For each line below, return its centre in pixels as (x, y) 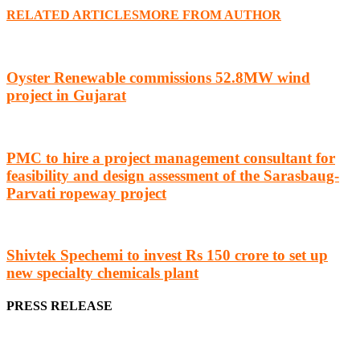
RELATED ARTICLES (73, 15)
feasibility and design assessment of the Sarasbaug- (173, 175)
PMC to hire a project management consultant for (171, 157)
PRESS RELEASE (59, 306)
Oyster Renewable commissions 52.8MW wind (158, 78)
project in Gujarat (66, 96)
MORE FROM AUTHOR (210, 15)
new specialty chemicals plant (102, 272)
